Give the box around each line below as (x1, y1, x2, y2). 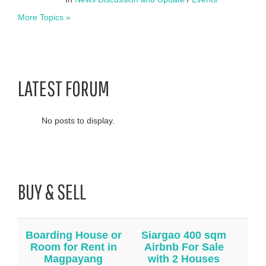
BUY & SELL (18, 179, 86, 204)
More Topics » (18, 12, 71, 22)
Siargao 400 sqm (141, 229, 226, 241)
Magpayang (44, 252, 103, 265)
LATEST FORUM (18, 75, 109, 100)
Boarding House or (25, 229, 122, 241)
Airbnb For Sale (144, 240, 224, 253)
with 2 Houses (148, 252, 220, 265)
